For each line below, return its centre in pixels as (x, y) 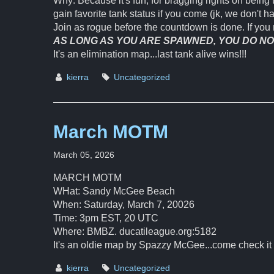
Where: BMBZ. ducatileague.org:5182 (135, 231)
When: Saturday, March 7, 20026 (124, 205)
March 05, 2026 (84, 155)
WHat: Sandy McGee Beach (114, 191)
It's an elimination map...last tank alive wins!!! (150, 54)
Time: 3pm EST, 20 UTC (106, 218)
